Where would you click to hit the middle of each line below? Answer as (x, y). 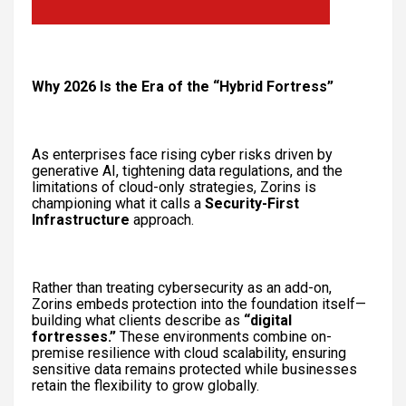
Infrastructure (81, 219)
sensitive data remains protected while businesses (194, 369)
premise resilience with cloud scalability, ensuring (189, 353)
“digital (268, 320)
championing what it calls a (118, 203)
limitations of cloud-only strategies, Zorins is (174, 187)
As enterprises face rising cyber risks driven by (182, 154)
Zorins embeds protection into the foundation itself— (199, 304)
